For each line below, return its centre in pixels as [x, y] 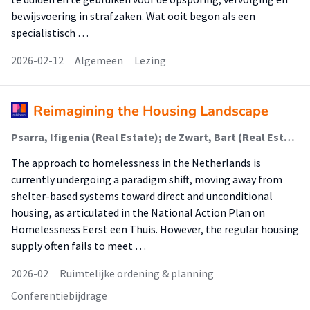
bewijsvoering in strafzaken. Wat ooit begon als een [133, 16]
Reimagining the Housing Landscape [151, 111]
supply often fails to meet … [79, 246]
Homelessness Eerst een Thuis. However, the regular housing [155, 229]
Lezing [150, 60]
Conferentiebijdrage [59, 295]
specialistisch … [50, 33]
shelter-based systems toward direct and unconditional [142, 196]
